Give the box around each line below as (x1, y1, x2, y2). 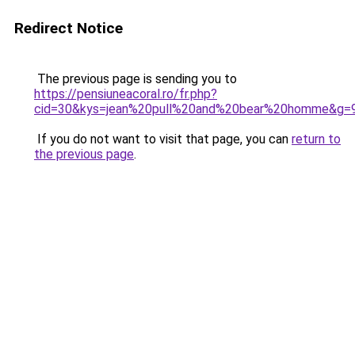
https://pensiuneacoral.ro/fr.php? (34, 86, 217, 101)
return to (292, 132, 341, 147)
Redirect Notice (14, 19, 123, 37)
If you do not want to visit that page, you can (34, 132, 292, 147)
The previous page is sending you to (34, 71, 237, 86)
